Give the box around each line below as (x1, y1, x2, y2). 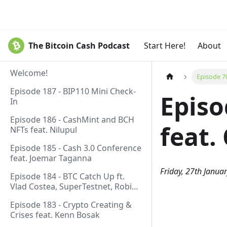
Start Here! (144, 40, 185, 51)
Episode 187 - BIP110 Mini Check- (10, 86, 136, 97)
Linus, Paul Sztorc (10, 191, 78, 202)
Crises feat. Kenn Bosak (10, 209, 100, 220)
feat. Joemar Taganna (10, 153, 92, 164)
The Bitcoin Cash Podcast (28, 40, 130, 51)
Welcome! (10, 67, 48, 79)
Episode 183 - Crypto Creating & (10, 199, 132, 210)
